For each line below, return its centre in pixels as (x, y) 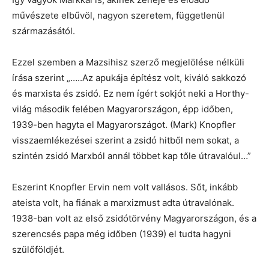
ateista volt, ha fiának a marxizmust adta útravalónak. (123, 203)
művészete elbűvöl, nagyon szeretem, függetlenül (118, 15)
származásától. (44, 31)
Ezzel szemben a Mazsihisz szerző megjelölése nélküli (128, 62)
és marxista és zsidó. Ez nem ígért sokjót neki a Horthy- (131, 93)
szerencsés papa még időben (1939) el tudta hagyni (122, 234)
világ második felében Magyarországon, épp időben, (122, 109)
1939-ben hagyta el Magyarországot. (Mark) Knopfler (124, 125)
